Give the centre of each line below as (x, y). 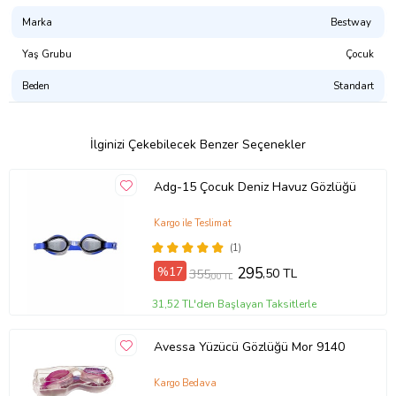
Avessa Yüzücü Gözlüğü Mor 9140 (249, 346)
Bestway (352, 23)
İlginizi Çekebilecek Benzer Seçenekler (198, 145)
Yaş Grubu (47, 54)
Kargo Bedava (185, 384)
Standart (354, 86)
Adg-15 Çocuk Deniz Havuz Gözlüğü (255, 187)
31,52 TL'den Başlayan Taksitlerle (235, 305)
